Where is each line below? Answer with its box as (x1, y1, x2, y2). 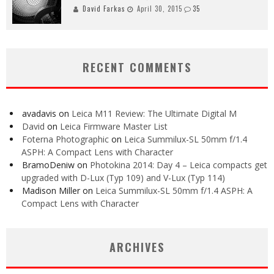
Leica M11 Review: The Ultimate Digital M (72, 108, 237, 120)
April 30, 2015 (137, 4, 182, 14)
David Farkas (83, 4, 125, 14)
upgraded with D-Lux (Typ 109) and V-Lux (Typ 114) (21, 172, 225, 184)
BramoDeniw (22, 159, 75, 171)
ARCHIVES (109, 239, 165, 256)
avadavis (22, 108, 56, 120)
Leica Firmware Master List (60, 120, 168, 133)
